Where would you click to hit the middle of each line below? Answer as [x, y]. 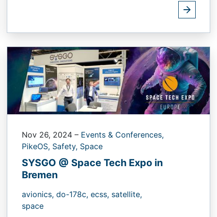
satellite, [127, 194]
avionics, [39, 194]
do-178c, [73, 194]
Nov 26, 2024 [48, 135]
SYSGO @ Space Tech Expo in [92, 163]
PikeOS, [37, 147]
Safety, [66, 147]
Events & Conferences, [122, 135]
